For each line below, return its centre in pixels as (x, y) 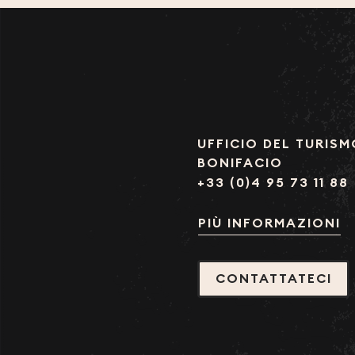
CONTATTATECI (273, 279)
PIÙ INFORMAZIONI (269, 223)
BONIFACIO (240, 163)
